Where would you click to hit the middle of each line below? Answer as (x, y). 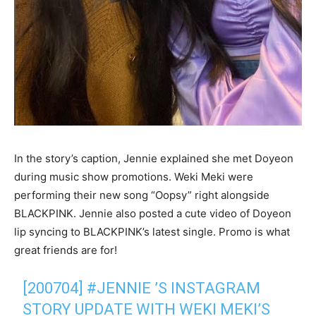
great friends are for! (66, 250)
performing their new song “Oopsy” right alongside (142, 195)
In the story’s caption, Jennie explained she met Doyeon (154, 158)
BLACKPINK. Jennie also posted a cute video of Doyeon (153, 213)
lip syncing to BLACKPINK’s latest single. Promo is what (152, 231)
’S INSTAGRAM (206, 288)
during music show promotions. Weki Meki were (134, 176)
